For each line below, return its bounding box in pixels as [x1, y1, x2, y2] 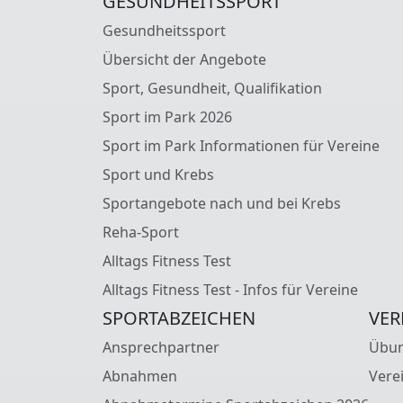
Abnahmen [103, 365, 177, 386]
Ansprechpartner [103, 336, 219, 357]
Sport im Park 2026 [103, 106, 232, 127]
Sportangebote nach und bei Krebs [103, 193, 341, 213]
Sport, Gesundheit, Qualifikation [103, 77, 322, 98]
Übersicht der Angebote [103, 49, 266, 69]
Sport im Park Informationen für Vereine [103, 135, 380, 156]
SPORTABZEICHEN [103, 305, 255, 330]
